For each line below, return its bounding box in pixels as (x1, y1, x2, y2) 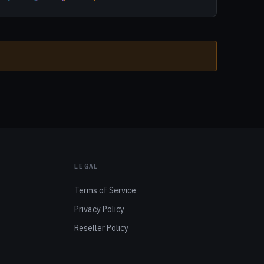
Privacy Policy (74, 204, 125, 214)
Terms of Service (74, 185, 137, 196)
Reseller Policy (74, 223, 129, 233)
